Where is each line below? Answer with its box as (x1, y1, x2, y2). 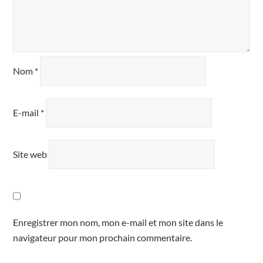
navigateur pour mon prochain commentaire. (13, 231, 193, 243)
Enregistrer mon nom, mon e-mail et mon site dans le (13, 216, 224, 228)
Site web (13, 149, 48, 160)
